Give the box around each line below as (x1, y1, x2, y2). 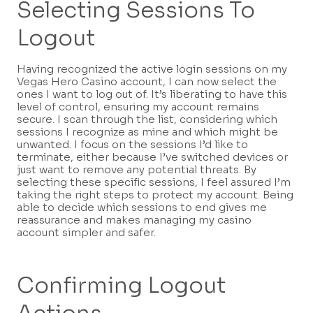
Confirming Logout (17, 271, 226, 299)
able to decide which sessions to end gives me (17, 201, 267, 214)
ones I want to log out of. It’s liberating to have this (17, 87, 287, 101)
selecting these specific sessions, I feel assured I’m (17, 175, 291, 189)
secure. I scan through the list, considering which (17, 112, 277, 126)
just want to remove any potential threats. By (17, 163, 256, 177)
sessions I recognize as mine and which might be (17, 125, 278, 139)
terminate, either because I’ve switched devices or (17, 150, 288, 164)
